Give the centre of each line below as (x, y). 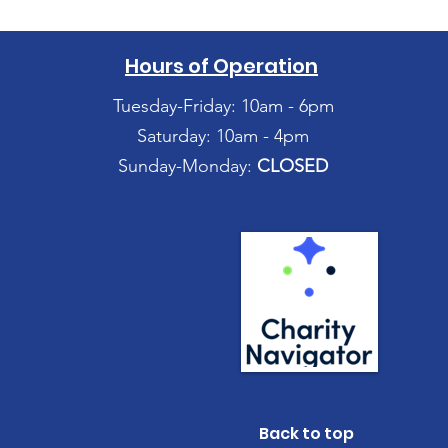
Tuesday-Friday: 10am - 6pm (223, 106)
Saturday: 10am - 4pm (223, 136)
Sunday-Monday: (187, 166)
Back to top (306, 433)
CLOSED (292, 166)
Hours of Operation (221, 66)
